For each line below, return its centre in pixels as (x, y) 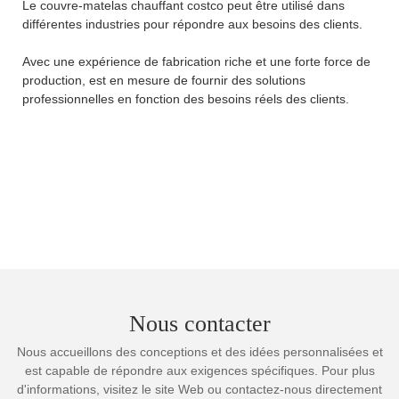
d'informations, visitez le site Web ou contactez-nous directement (199, 389)
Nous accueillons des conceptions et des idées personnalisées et (199, 351)
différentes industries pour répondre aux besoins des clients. (192, 24)
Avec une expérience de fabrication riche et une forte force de (196, 61)
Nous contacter (199, 324)
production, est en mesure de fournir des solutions (164, 80)
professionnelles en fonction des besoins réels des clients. (186, 98)
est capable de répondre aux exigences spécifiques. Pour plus (199, 370)
